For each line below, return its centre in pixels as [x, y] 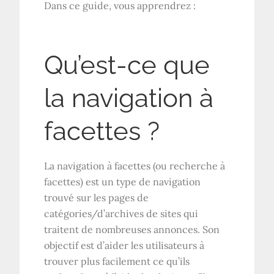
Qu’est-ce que [127, 65]
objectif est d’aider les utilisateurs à [124, 245]
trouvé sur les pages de [97, 197]
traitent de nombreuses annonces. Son [132, 229]
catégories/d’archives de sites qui [121, 213]
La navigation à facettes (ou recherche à [135, 165]
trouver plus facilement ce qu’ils [117, 261]
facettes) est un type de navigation [123, 181]
